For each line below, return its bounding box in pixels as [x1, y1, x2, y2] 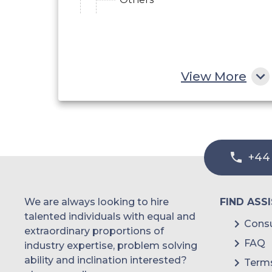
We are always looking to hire [24, 195, 169, 208]
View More [181, 69, 246, 84]
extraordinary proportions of [24, 225, 164, 237]
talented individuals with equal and [24, 210, 195, 222]
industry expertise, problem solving [24, 239, 197, 251]
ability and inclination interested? [24, 254, 187, 266]
